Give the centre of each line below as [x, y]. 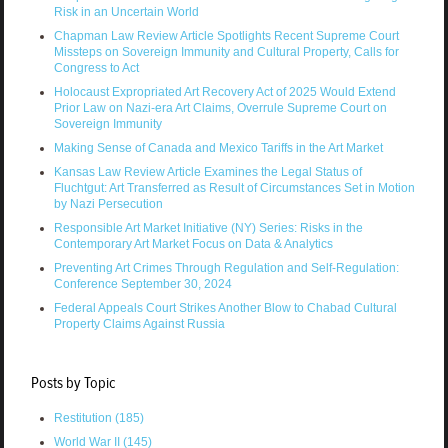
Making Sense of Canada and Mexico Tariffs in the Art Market [218, 148]
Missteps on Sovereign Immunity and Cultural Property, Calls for [226, 52]
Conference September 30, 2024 [142, 284]
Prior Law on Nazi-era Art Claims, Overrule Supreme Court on [220, 108]
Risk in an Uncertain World [126, 12]
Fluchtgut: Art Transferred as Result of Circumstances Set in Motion [234, 188]
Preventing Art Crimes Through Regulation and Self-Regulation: [226, 268]
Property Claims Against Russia [139, 324]
